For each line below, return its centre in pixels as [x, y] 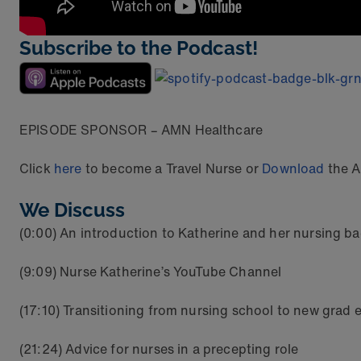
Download [293, 169]
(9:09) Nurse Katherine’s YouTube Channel [151, 272]
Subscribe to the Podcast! [139, 48]
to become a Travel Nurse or [172, 169]
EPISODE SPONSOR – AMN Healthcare [141, 130]
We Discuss [72, 210]
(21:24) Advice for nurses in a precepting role [159, 349]
